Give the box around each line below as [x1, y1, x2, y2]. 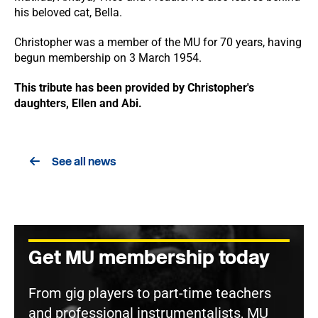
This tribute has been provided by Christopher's [14, 81, 254, 94]
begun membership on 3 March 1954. [14, 51, 204, 65]
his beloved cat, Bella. [14, 6, 122, 19]
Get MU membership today [28, 246, 270, 269]
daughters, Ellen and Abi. [14, 97, 142, 110]
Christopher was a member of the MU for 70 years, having [14, 35, 302, 49]
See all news [52, 154, 116, 168]
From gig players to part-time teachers [28, 285, 271, 302]
